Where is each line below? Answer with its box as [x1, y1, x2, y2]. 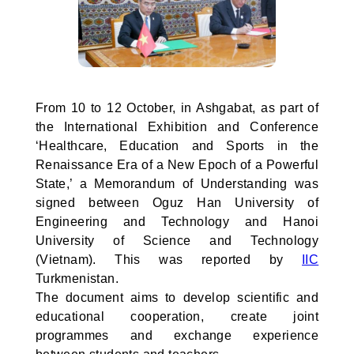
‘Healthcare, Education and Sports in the [35, 139, 319, 153]
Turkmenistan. [35, 272, 119, 285]
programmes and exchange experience [35, 329, 319, 342]
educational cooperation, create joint [35, 310, 319, 323]
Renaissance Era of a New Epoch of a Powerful [35, 158, 319, 171]
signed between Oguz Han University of [35, 196, 319, 209]
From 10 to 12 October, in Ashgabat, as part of [35, 101, 319, 115]
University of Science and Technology [35, 234, 319, 247]
